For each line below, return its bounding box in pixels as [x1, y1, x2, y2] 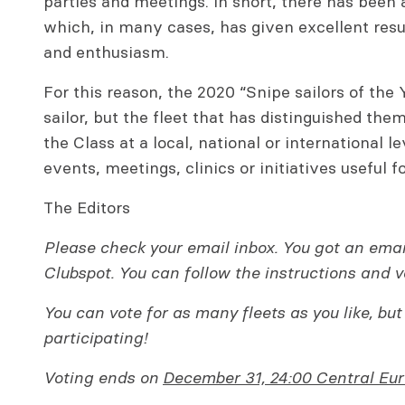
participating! [43, 327, 147, 349]
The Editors [43, 197, 130, 219]
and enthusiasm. [43, 42, 169, 63]
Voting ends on [43, 367, 163, 389]
